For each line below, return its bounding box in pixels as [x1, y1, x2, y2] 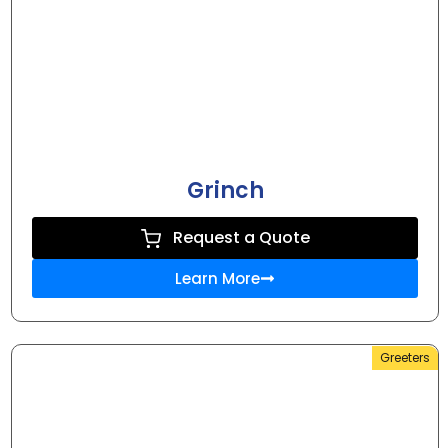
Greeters [380, 349, 430, 367]
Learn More [175, 268, 260, 290]
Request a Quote [172, 226, 310, 250]
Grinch [186, 175, 264, 207]
